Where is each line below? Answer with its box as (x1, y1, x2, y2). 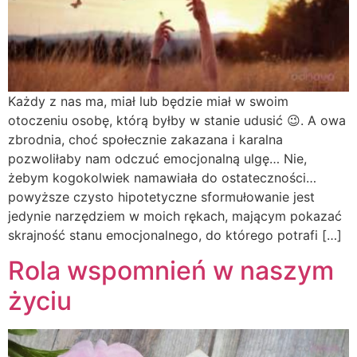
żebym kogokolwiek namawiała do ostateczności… (8, 169, 316, 186)
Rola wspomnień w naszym (8, 255, 334, 287)
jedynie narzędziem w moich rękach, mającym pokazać (8, 207, 342, 224)
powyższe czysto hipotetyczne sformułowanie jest (8, 188, 315, 205)
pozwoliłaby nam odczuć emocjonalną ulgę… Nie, (8, 150, 307, 167)
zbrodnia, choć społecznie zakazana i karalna (8, 131, 283, 147)
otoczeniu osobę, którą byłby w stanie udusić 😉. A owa (8, 112, 346, 128)
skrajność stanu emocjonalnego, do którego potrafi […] (8, 226, 342, 243)
